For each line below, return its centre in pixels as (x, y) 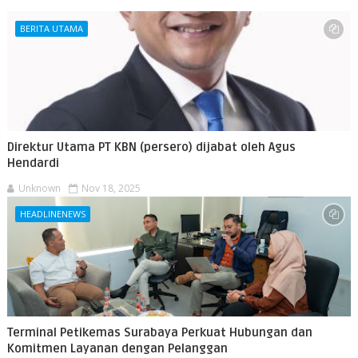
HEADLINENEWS (52, 214)
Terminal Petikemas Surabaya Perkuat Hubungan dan (159, 332)
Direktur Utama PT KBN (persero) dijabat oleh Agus (151, 147)
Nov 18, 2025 (111, 188)
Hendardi (33, 163)
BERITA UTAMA (51, 28)
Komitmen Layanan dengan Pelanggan (117, 348)
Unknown (39, 188)
